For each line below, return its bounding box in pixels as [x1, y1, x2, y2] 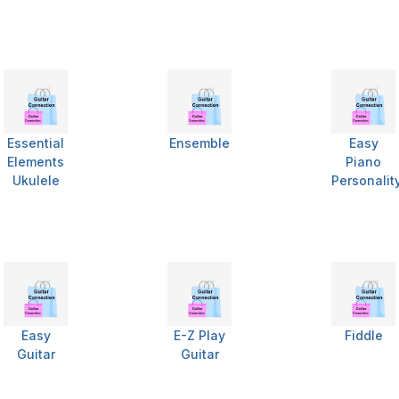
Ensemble [169, 135, 230, 151]
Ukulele [12, 173, 60, 189]
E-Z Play [174, 328, 225, 344]
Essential [7, 135, 64, 151]
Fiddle [344, 328, 383, 344]
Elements [7, 154, 64, 170]
